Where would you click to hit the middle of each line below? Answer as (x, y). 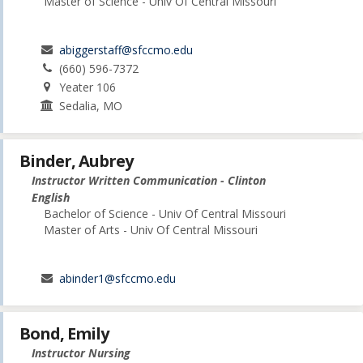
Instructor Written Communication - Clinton (149, 180)
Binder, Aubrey (76, 161)
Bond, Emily (64, 334)
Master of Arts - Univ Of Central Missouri (151, 230)
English (51, 197)
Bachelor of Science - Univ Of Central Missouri (165, 214)
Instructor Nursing (81, 353)
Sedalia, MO (91, 105)
